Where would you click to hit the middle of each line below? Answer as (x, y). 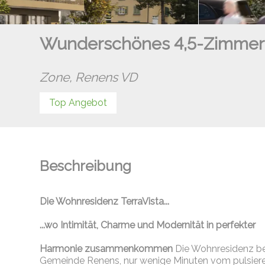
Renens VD (106, 77)
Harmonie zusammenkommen (106, 249)
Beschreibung (86, 166)
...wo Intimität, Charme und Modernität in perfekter (148, 225)
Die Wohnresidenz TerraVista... (105, 202)
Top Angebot (78, 103)
